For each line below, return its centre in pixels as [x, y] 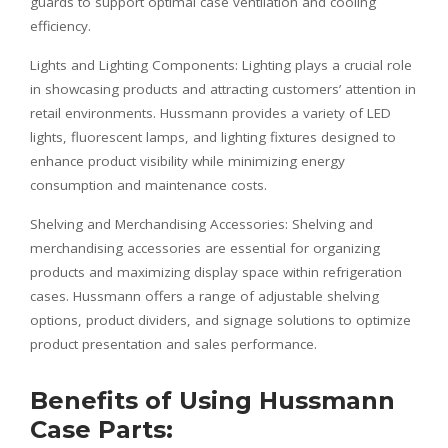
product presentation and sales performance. [173, 343]
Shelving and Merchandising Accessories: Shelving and [201, 223]
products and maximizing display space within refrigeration [216, 271]
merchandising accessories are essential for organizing [205, 247]
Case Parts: [101, 429]
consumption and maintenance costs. [148, 184]
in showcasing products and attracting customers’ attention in [223, 88]
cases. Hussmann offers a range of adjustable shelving [204, 295]
